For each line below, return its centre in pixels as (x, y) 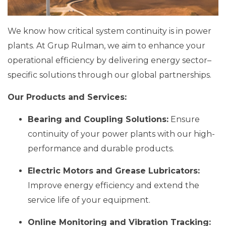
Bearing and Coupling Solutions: (98, 120)
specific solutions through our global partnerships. (109, 75)
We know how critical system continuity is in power (109, 31)
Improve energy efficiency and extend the (114, 186)
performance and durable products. (101, 149)
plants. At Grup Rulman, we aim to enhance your (106, 46)
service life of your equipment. (89, 200)
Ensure (184, 120)
